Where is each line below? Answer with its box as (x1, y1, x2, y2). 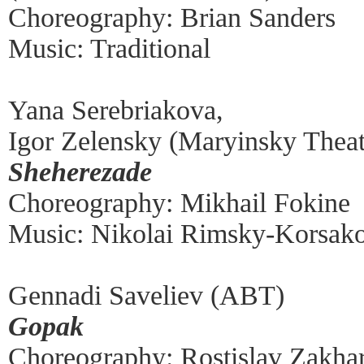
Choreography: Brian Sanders (8, 2, 336, 32)
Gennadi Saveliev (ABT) (8, 279, 284, 310)
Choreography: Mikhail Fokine (8, 187, 350, 218)
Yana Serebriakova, (8, 94, 223, 125)
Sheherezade (8, 156, 152, 187)
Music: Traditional (8, 32, 210, 63)
